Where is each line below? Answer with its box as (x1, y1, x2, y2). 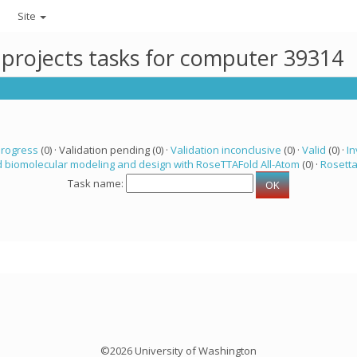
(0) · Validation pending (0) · (37, 143, 171, 157)
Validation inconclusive (170, 143, 281, 157)
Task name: (68, 176, 126, 191)
